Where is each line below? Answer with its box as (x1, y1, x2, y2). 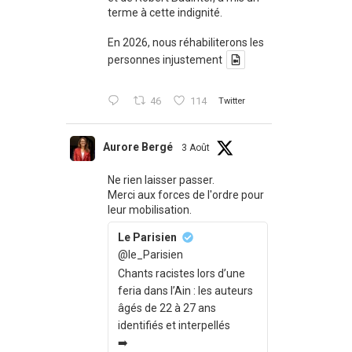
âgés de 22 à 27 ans (117, 302, 216, 315)
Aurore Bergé (102, 141, 173, 154)
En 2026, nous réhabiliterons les (107, 36, 264, 49)
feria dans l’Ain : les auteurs (117, 284, 253, 298)
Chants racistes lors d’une (117, 267, 245, 280)
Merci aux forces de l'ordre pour (107, 189, 264, 202)
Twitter (218, 95, 245, 106)
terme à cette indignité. (107, 6, 222, 19)
